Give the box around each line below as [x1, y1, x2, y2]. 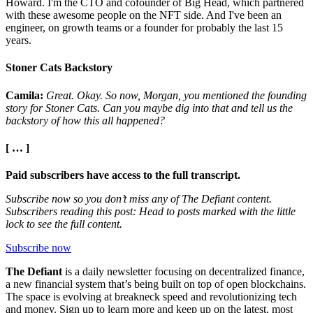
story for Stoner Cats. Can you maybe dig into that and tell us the [6, 101, 293, 114]
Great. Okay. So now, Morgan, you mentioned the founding [46, 89, 307, 101]
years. [6, 34, 31, 47]
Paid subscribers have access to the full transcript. [6, 169, 240, 182]
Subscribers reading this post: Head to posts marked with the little [6, 205, 296, 218]
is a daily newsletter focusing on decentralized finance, [65, 265, 305, 278]
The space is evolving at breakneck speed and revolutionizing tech [6, 291, 297, 303]
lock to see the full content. [6, 218, 122, 231]
